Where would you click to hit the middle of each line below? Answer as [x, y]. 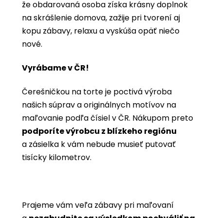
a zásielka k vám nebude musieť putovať [99, 145]
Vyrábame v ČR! [55, 68]
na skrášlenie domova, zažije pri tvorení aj [101, 18]
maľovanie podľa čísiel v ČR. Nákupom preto [108, 118]
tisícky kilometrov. [57, 158]
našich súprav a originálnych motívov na [99, 105]
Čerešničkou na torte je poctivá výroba [97, 92]
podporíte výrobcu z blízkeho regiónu [99, 131]
